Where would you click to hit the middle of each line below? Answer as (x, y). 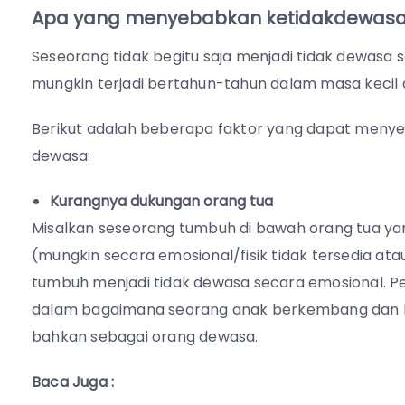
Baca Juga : (73, 382)
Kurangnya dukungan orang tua (161, 201)
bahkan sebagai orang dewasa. (145, 337)
